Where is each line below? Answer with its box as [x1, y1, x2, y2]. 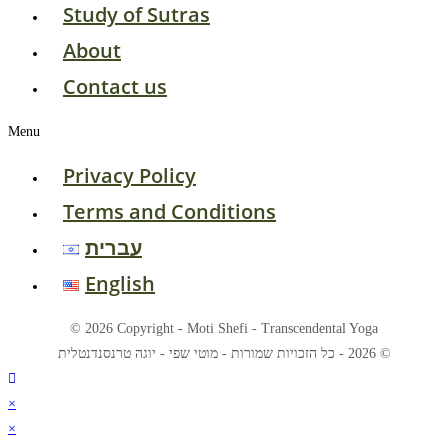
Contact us [63, 73, 167, 101]
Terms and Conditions [63, 198, 276, 226]
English [85, 270, 155, 298]
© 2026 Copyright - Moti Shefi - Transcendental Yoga [70, 321, 378, 337]
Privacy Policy [63, 162, 196, 190]
